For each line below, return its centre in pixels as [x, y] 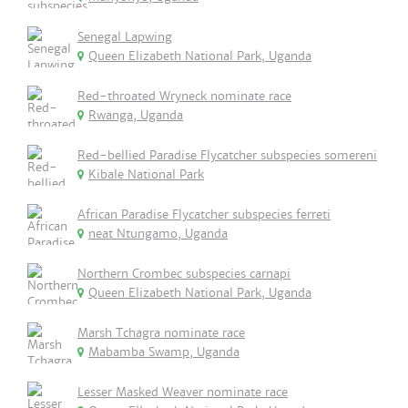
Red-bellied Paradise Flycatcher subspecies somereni [227, 155]
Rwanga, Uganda [136, 115]
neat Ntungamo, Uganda [158, 234]
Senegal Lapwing [125, 37]
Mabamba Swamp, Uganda [164, 352]
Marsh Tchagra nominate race [161, 333]
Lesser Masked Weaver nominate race [183, 392]
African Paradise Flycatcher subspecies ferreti [204, 214]
